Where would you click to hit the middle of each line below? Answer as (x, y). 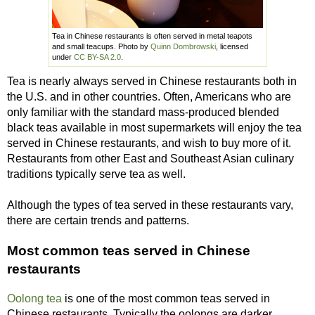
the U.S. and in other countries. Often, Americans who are (149, 97)
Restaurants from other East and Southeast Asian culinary (150, 159)
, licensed (232, 46)
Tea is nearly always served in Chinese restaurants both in (152, 81)
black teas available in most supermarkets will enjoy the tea (154, 128)
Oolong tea (34, 299)
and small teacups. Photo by (101, 46)
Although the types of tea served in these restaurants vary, (150, 205)
